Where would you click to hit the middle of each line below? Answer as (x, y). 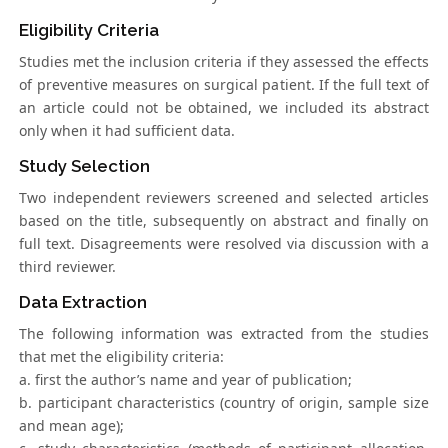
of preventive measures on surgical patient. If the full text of (224, 85)
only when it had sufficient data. (127, 131)
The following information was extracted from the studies (224, 334)
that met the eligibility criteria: (122, 357)
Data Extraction (83, 302)
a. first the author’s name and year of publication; (186, 380)
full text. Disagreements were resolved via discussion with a (224, 244)
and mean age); (72, 426)
